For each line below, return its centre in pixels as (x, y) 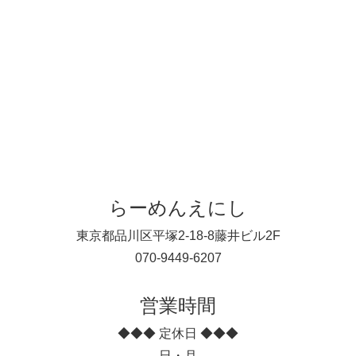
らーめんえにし (178, 208)
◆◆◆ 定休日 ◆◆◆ (178, 334)
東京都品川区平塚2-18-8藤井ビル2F (178, 236)
